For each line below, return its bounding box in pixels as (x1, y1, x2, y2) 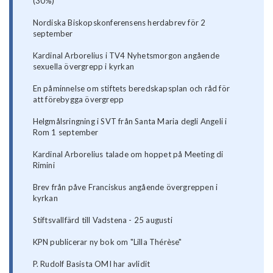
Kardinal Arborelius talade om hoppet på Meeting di (32, 149, 224, 160)
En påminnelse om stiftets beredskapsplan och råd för (32, 83, 230, 94)
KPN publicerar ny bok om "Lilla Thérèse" (32, 237, 182, 247)
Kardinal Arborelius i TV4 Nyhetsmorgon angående (32, 51, 220, 61)
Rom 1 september (32, 127, 99, 138)
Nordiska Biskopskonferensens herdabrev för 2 (32, 18, 206, 28)
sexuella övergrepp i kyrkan (32, 62, 135, 72)
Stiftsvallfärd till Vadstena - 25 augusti (32, 215, 172, 225)
